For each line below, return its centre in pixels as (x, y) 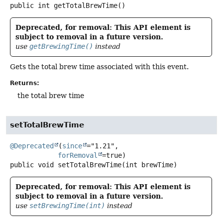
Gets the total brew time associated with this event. (99, 67)
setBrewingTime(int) (67, 205)
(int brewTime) (149, 165)
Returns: (25, 83)
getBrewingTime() (61, 47)
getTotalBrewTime (86, 6)
